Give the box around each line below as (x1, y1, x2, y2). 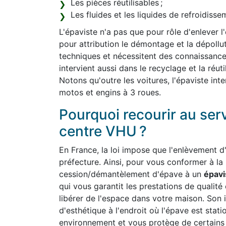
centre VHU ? (59, 123, 147, 140)
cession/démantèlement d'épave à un (59, 169, 204, 179)
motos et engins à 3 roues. (59, 87, 161, 97)
